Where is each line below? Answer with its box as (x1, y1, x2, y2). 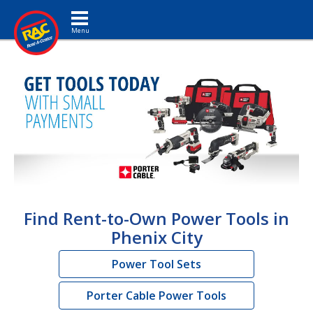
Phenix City (110, 225, 203, 249)
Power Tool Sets (112, 256, 201, 272)
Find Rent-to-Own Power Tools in (24, 206, 289, 230)
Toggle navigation (79, 3, 126, 17)
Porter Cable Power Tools (87, 287, 226, 303)
